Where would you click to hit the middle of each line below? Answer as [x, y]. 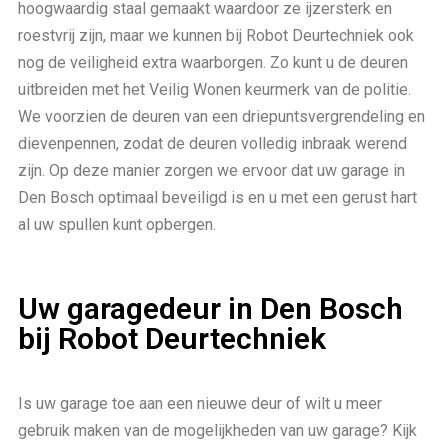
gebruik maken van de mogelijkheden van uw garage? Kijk [217, 430]
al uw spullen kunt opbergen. [117, 224]
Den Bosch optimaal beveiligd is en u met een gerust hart [217, 197]
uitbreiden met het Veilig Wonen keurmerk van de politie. [214, 89]
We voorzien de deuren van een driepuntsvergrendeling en [221, 116]
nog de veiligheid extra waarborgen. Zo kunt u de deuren [213, 62]
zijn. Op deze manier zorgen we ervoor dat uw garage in [211, 170]
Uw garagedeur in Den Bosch [210, 308]
